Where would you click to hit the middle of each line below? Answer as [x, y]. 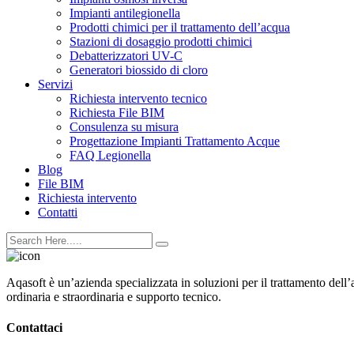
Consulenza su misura [124, 127]
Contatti [58, 212]
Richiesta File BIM [117, 113]
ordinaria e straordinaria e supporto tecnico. [114, 297]
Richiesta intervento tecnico [138, 98]
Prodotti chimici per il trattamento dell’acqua [180, 27]
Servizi [55, 84]
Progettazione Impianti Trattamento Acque [175, 141]
